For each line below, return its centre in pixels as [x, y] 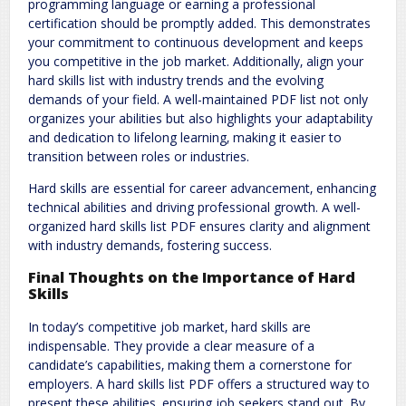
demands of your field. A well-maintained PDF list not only [198, 99]
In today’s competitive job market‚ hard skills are [169, 326]
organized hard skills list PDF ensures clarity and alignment [199, 226]
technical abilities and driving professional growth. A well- [194, 207]
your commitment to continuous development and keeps [196, 42]
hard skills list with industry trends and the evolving [176, 80]
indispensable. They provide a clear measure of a [171, 345]
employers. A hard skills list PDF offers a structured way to [199, 383]
